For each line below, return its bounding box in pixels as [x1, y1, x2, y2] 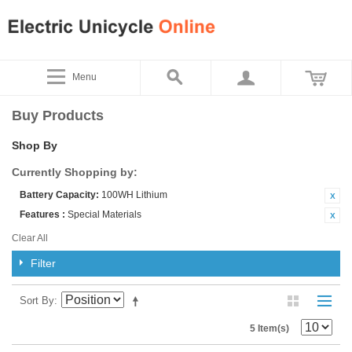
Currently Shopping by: [12, 165, 137, 178]
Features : [20, 208, 65, 220]
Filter [31, 256, 56, 269]
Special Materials [68, 208, 141, 220]
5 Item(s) [250, 322, 289, 334]
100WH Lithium [101, 189, 167, 200]
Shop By [12, 138, 57, 152]
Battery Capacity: [20, 189, 99, 200]
